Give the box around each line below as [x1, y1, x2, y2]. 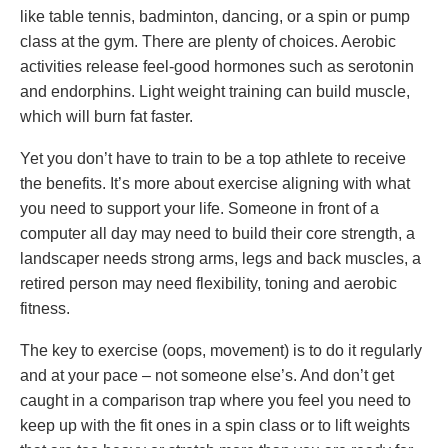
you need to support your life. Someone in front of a [20, 200, 379, 217]
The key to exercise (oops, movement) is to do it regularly [20, 342, 422, 359]
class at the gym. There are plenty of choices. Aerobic [20, 33, 396, 50]
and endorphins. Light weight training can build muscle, [20, 83, 410, 100]
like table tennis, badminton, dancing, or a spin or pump [20, 8, 410, 25]
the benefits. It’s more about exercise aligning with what [20, 175, 410, 192]
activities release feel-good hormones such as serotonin [20, 58, 414, 75]
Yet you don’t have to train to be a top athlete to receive [20, 150, 406, 167]
